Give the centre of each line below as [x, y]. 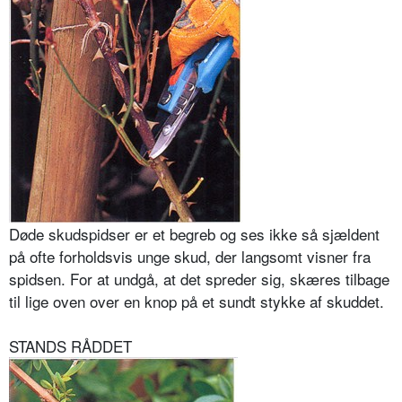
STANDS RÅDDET [70, 346]
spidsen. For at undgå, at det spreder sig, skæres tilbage [199, 279]
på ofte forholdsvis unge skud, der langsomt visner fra [190, 257]
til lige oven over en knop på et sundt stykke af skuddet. [197, 301]
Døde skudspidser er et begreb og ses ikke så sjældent [194, 234]
